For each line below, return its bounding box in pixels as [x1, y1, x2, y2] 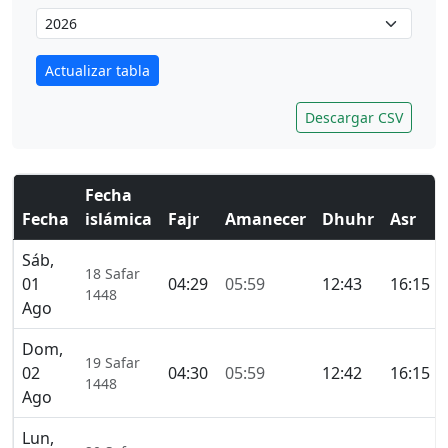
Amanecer [225, 208, 306, 231]
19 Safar [85, 353, 140, 373]
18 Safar [85, 264, 140, 284]
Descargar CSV [305, 108, 403, 128]
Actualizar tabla [45, 61, 150, 81]
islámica [85, 208, 152, 231]
